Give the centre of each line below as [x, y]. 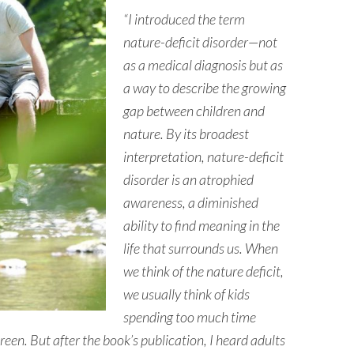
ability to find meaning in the [201, 225]
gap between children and [194, 110]
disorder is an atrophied [188, 179]
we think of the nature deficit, [203, 271]
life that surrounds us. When [201, 248]
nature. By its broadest [186, 133]
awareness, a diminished [191, 202]
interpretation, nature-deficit [203, 156]
